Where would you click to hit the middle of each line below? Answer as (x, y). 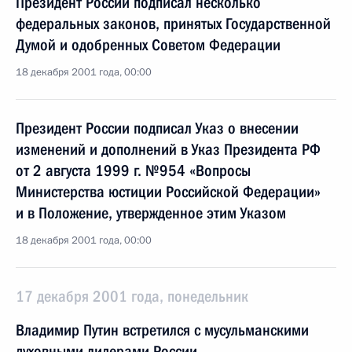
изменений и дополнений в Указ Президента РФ (168, 149)
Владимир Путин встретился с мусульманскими (162, 330)
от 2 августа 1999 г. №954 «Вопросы (133, 170)
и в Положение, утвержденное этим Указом (151, 213)
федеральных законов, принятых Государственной (173, 24)
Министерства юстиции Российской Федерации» (168, 192)
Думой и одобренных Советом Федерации (148, 45)
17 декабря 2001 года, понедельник (132, 296)
